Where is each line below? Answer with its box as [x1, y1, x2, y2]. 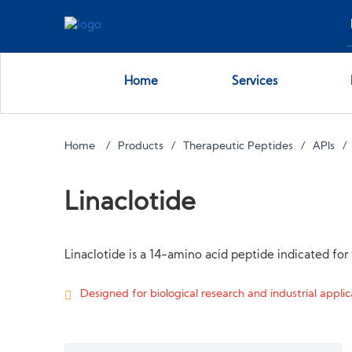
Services [231, 76, 277, 88]
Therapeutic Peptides [183, 141, 294, 152]
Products [118, 141, 164, 152]
